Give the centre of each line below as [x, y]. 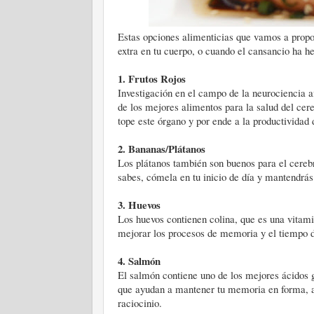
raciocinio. [140, 303]
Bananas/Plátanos [167, 149]
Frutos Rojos [157, 78]
